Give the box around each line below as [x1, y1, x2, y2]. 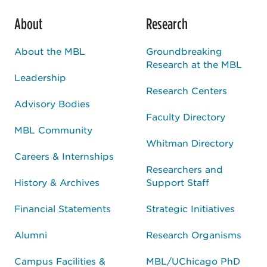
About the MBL [14, 45, 85, 57]
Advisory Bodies [14, 97, 90, 109]
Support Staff [146, 176, 209, 188]
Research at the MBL [146, 58, 242, 70]
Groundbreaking [146, 45, 222, 57]
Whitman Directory [146, 136, 234, 148]
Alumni [14, 228, 47, 240]
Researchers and [146, 163, 223, 175]
